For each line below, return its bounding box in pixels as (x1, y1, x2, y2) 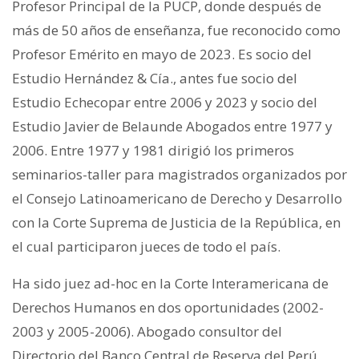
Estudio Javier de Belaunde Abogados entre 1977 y (12, 117, 333, 135)
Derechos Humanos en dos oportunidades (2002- (12, 298, 324, 317)
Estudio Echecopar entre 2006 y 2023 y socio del (12, 93, 317, 111)
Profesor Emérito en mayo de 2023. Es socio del (12, 45, 312, 63)
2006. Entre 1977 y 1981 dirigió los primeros (12, 141, 294, 159)
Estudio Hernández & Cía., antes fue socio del (12, 69, 297, 87)
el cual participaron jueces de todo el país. (12, 237, 284, 256)
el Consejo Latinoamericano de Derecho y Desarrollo (12, 189, 342, 208)
